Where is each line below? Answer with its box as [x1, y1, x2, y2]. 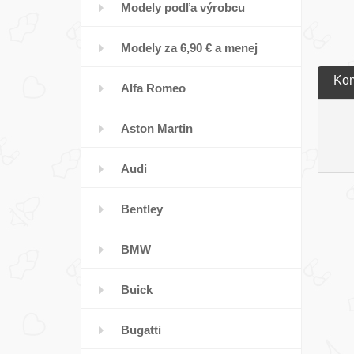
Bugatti [121, 323, 161, 337]
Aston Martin [121, 122, 193, 135]
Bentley [121, 202, 163, 216]
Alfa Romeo [121, 81, 186, 95]
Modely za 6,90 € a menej [121, 41, 258, 55]
